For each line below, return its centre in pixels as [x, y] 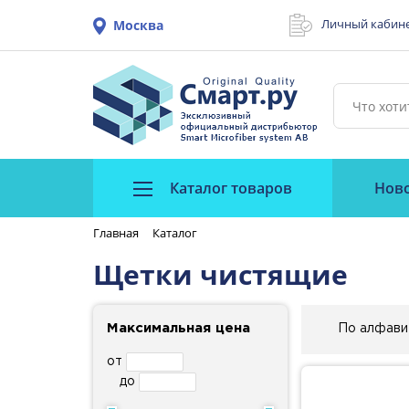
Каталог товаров [229, 188]
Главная [116, 233]
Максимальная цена [178, 328]
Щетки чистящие [220, 274]
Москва [138, 25]
